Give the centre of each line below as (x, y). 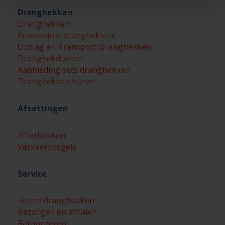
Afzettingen (43, 108)
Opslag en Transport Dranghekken (84, 47)
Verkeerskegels (47, 147)
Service (32, 174)
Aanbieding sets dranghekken (74, 70)
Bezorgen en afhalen (57, 212)
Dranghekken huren (56, 81)
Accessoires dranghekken (66, 35)
